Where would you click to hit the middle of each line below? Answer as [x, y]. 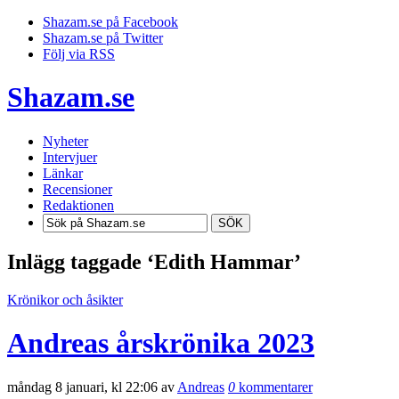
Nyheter [65, 141]
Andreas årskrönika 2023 [161, 343]
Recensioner [77, 189]
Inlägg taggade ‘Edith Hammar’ [154, 261]
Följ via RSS [79, 54]
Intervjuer [70, 157]
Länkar [63, 173]
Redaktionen [78, 205]
